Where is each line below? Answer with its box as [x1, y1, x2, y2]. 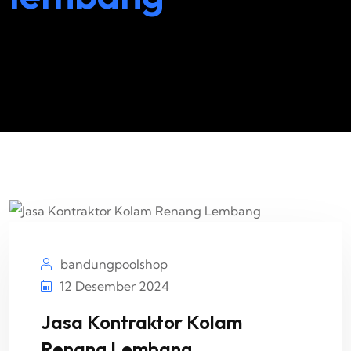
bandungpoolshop [57, 256, 168, 273]
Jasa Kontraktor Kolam [41, 310, 242, 335]
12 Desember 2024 [60, 278, 169, 295]
